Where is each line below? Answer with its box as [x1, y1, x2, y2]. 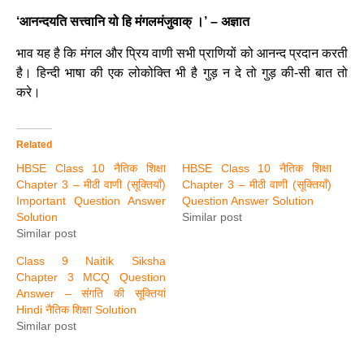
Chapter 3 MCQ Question [16, 270, 166, 284]
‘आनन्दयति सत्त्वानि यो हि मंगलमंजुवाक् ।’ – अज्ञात [16, 15, 249, 29]
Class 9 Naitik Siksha [16, 253, 166, 267]
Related [16, 138, 52, 150]
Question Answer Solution [182, 193, 314, 207]
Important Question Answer [16, 193, 166, 207]
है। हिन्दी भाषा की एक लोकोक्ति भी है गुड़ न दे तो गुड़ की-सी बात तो [16, 65, 348, 80]
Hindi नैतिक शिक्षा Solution [16, 302, 136, 316]
